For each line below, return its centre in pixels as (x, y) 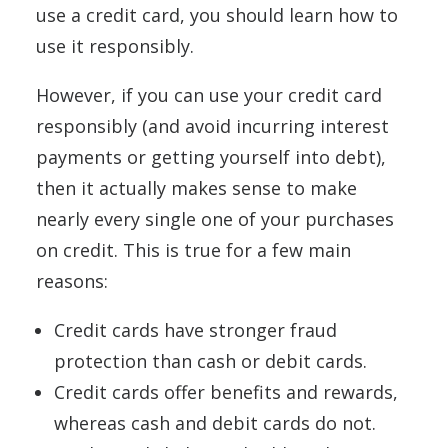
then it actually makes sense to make (196, 188)
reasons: (74, 281)
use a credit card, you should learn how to (217, 15)
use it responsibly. (117, 46)
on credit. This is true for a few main (193, 250)
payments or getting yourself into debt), (211, 157)
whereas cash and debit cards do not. (217, 423)
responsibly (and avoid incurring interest (212, 126)
